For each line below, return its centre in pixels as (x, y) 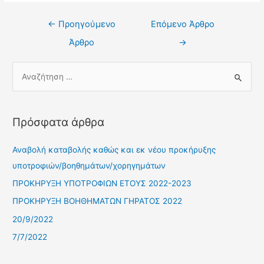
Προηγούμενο (85, 24)
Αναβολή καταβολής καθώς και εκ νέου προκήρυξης (114, 149)
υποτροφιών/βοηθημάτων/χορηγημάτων (89, 165)
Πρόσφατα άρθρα (59, 122)
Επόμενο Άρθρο (182, 24)
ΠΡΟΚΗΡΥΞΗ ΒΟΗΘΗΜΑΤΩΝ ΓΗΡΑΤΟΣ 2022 (98, 201)
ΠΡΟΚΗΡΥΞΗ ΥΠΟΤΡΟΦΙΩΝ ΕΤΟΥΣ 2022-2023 (102, 183)
